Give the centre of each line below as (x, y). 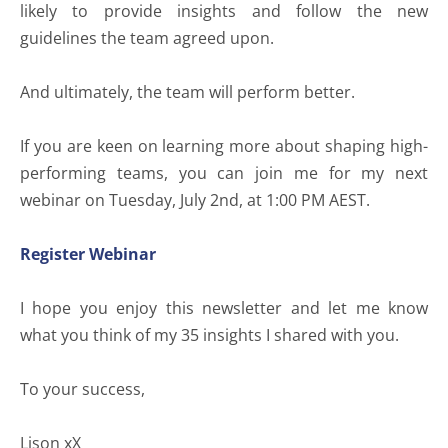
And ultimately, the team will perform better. (187, 92)
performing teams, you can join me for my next (224, 173)
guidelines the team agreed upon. (147, 38)
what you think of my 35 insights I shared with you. (209, 335)
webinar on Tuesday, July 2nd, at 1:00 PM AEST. (195, 200)
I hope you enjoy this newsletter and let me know (224, 308)
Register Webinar (88, 254)
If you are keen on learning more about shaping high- (224, 146)
